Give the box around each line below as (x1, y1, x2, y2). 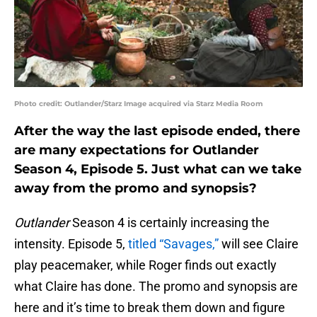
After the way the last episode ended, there (14, 123, 300, 139)
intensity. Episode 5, (14, 236, 128, 252)
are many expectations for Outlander (14, 142, 259, 158)
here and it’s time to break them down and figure (14, 300, 285, 316)
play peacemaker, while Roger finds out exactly (14, 258, 277, 273)
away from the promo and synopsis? (14, 180, 257, 197)
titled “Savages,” (128, 236, 219, 252)
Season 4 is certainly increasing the (69, 215, 270, 231)
